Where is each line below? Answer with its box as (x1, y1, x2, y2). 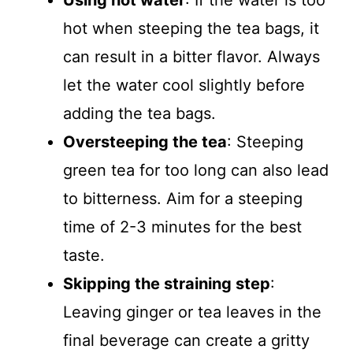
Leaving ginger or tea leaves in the (63, 303, 321, 321)
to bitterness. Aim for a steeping (63, 189, 303, 208)
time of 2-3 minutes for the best (63, 217, 302, 236)
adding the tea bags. (63, 104, 216, 123)
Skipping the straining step (63, 274, 270, 293)
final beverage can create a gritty (63, 331, 310, 350)
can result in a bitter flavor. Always (63, 47, 320, 66)
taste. (63, 246, 105, 265)
